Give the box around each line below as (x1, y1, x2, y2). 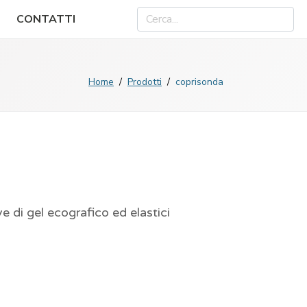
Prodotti (127, 75, 162, 88)
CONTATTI (16, 12, 76, 27)
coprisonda (175, 75, 223, 88)
